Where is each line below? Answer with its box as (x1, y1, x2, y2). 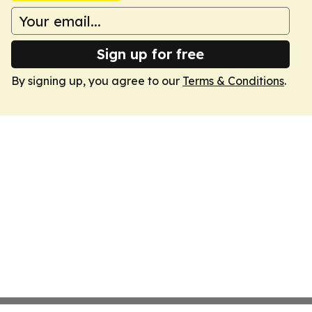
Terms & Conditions (182, 74, 284, 88)
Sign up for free (97, 45, 204, 63)
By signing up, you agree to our (11, 74, 182, 88)
